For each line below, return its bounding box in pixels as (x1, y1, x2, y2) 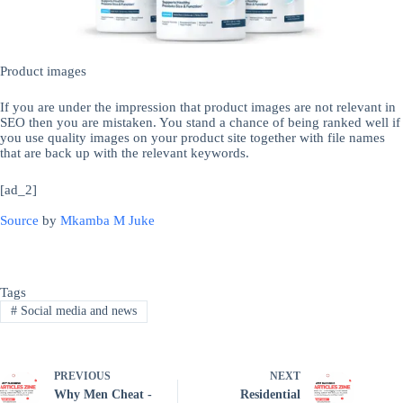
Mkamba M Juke (60, 212, 155, 228)
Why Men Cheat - (54, 387, 152, 401)
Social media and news (16, 304, 137, 318)
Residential (240, 387, 301, 401)
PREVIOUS (54, 369, 111, 382)
